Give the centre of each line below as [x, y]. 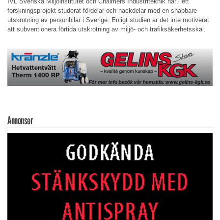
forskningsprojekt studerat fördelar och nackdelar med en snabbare [102, 11]
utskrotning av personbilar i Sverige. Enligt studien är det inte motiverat [108, 20]
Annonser [20, 120]
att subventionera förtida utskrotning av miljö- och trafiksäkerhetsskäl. [107, 29]
